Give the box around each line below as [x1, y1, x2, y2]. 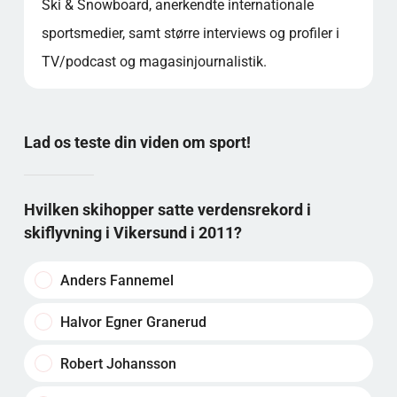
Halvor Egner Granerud [56, 313, 206, 331]
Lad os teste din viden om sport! [23, 133, 251, 152]
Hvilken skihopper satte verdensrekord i [23, 199, 311, 219]
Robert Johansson [56, 354, 176, 372]
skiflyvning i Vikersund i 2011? [23, 222, 242, 242]
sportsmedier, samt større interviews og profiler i [41, 25, 339, 42]
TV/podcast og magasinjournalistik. [41, 53, 267, 70]
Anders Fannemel [56, 271, 174, 289]
